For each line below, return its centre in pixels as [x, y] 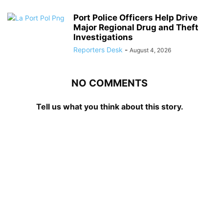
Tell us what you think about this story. [109, 106]
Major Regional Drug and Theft [136, 27]
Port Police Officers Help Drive [135, 17]
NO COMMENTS [109, 83]
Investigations [103, 37]
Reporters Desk [98, 49]
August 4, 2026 [150, 50]
